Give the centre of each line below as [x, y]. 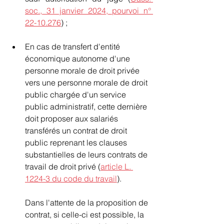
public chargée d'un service [76, 94]
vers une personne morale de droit [87, 82]
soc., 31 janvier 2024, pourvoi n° [88, 10]
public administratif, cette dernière [87, 106]
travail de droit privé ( [63, 166]
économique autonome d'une [78, 58]
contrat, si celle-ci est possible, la [85, 214]
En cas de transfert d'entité [73, 46]
